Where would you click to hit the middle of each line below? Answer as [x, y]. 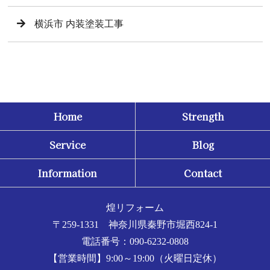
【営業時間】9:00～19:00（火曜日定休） [135, 259]
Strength [203, 117]
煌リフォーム [135, 208]
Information [67, 173]
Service [67, 145]
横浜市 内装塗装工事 [79, 24]
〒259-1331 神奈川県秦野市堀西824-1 [135, 225]
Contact [203, 173]
